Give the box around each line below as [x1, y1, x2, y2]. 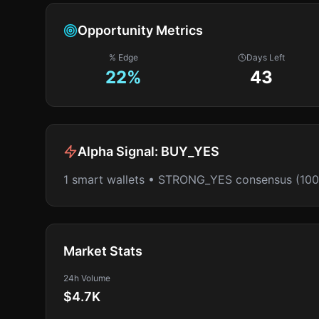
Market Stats [63, 244, 142, 258]
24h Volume [63, 273, 110, 283]
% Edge [109, 52, 139, 63]
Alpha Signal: [78, 144, 161, 159]
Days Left [246, 52, 286, 63]
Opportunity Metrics [78, 23, 203, 38]
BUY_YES [161, 144, 219, 159]
